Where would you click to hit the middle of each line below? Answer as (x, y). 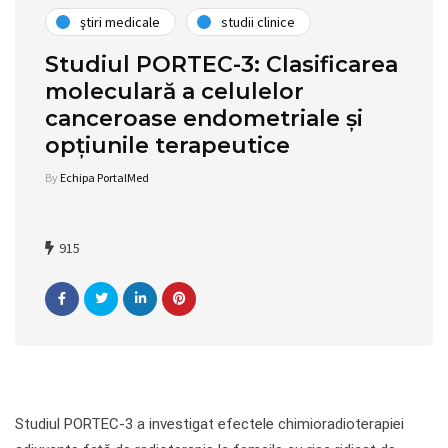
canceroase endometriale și (204, 118)
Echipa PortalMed (104, 177)
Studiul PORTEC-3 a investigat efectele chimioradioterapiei (209, 424)
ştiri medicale (120, 21)
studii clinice (258, 21)
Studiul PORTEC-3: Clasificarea (221, 64)
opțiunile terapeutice (167, 145)
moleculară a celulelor (174, 91)
